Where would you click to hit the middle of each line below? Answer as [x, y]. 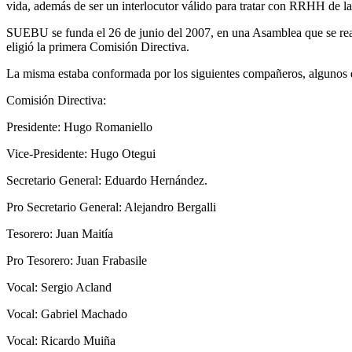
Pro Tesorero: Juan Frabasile [77, 260]
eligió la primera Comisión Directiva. [98, 46]
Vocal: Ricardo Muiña [61, 340]
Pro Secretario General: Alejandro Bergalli [111, 207]
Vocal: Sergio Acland [59, 287]
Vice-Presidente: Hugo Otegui [81, 153]
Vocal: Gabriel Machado [67, 313]
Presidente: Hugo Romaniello [79, 126]
